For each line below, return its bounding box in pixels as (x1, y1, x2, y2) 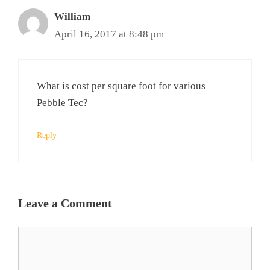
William (54, 11, 90, 22)
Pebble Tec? (37, 96, 88, 108)
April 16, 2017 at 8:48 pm (54, 28, 164, 40)
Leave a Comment (18, 196, 112, 210)
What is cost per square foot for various (37, 80, 206, 92)
